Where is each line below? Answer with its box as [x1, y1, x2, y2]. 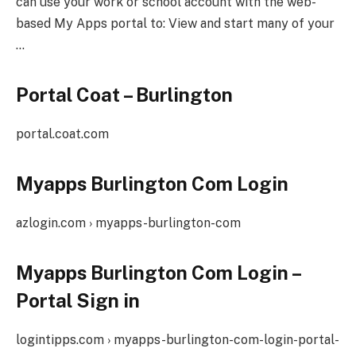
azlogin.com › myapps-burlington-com [16, 215, 241, 230]
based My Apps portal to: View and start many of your [16, 15, 335, 31]
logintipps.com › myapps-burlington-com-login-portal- [16, 332, 339, 348]
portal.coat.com [16, 126, 109, 141]
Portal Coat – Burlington [16, 83, 233, 106]
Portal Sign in [16, 289, 140, 312]
